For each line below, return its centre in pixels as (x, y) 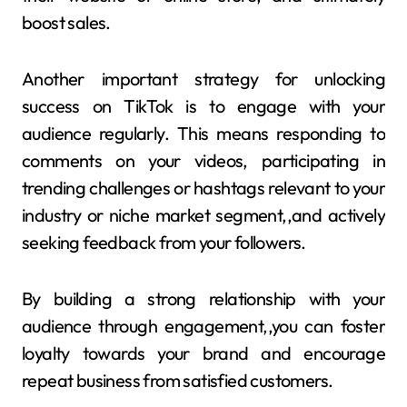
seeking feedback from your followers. (164, 242)
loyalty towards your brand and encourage (203, 352)
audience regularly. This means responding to (203, 133)
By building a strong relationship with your (203, 298)
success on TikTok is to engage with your (203, 105)
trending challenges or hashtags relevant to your (203, 187)
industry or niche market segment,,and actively (203, 214)
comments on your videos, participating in (203, 160)
